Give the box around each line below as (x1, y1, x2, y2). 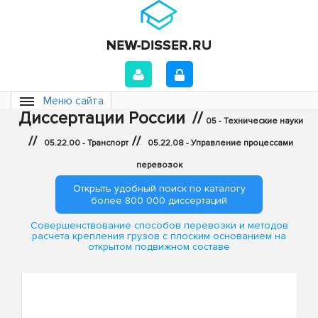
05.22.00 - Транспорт (44, 138, 128, 148)
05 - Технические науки (206, 116, 303, 126)
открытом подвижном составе (88, 241, 230, 253)
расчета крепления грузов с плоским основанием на (32, 230, 286, 243)
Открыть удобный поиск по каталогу (72, 182, 246, 194)
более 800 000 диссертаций (91, 194, 227, 207)
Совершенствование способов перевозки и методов (30, 219, 288, 232)
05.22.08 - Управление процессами (148, 138, 293, 148)
